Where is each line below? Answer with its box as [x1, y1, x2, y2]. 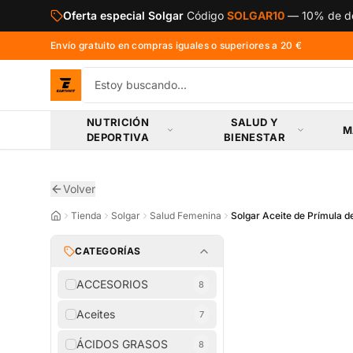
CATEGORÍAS [75, 245, 141, 257]
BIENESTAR [223, 131, 285, 143]
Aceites [76, 307, 115, 321]
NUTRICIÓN [86, 116, 149, 128]
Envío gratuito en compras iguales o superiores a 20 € [50, 39, 302, 51]
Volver [63, 182, 95, 195]
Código [187, 9, 227, 22]
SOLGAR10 [227, 9, 284, 22]
